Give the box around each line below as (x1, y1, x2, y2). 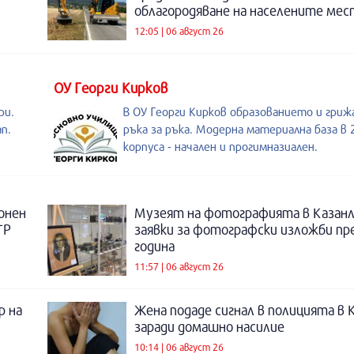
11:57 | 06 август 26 (134, 259, 224, 273)
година (134, 238, 175, 254)
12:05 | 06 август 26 (134, 24, 224, 37)
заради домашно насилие (134, 318, 284, 335)
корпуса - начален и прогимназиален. (123, 139, 318, 153)
